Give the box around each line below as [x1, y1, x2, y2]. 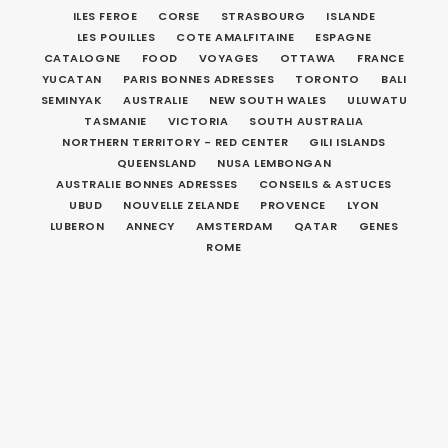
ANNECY [125, 218, 175, 234]
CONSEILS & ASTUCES [258, 176, 392, 192]
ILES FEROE [72, 8, 138, 24]
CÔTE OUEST [290, 332, 371, 348]
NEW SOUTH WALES [209, 92, 327, 108]
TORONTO [295, 71, 361, 87]
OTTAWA [279, 50, 336, 66]
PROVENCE [260, 197, 326, 213]
